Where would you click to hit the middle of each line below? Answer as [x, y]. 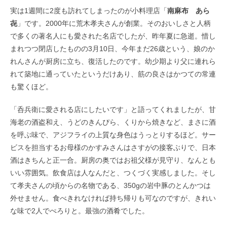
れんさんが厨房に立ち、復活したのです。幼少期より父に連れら [113, 62]
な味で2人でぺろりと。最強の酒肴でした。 [80, 211]
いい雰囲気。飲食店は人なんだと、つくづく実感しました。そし [113, 173]
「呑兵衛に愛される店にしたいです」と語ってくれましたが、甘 [113, 110]
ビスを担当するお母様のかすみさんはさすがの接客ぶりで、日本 [113, 148]
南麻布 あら [188, 11]
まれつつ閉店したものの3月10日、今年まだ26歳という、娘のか [112, 49]
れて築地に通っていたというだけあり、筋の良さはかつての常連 [113, 74]
